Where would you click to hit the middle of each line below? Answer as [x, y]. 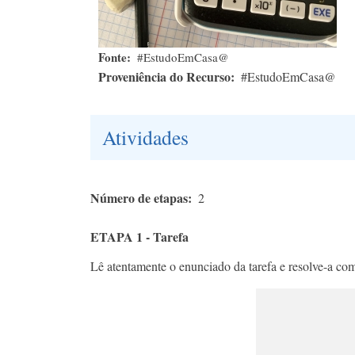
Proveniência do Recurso [164, 77]
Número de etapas [139, 198]
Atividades [145, 137]
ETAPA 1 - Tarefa [139, 237]
